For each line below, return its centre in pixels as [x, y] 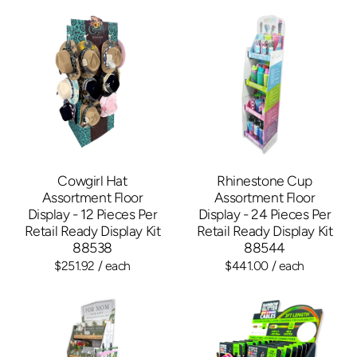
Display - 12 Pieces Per [92, 214]
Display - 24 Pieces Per [265, 214]
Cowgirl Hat [92, 180]
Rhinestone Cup [265, 180]
